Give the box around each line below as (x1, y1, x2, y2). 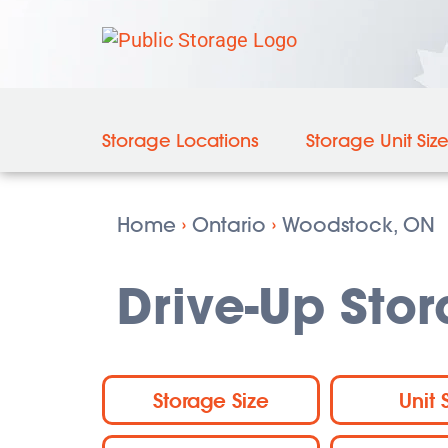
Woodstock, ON (282, 212, 435, 237)
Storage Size (152, 387, 269, 413)
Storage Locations (102, 129, 259, 152)
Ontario (192, 212, 266, 237)
